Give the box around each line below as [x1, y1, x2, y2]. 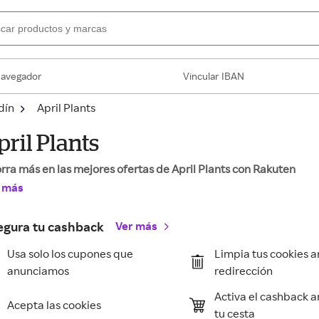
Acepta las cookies [7, 298, 102, 312]
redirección [214, 263, 273, 278]
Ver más [115, 219, 158, 233]
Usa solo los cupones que [7, 246, 134, 261]
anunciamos [7, 263, 70, 278]
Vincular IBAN [182, 70, 244, 82]
